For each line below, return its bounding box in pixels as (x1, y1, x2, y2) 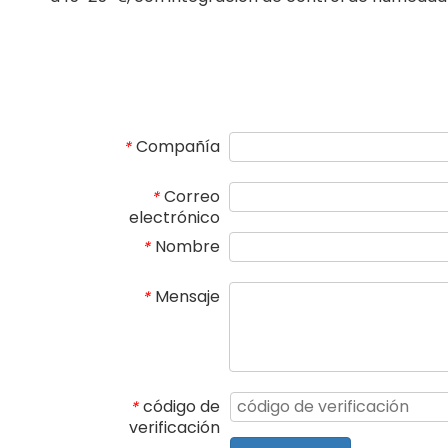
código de (143, 395, 220, 418)
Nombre (155, 235, 220, 258)
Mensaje (155, 285, 220, 308)
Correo (164, 185, 220, 208)
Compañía (136, 135, 220, 158)
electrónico (129, 205, 220, 229)
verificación (129, 415, 220, 439)
